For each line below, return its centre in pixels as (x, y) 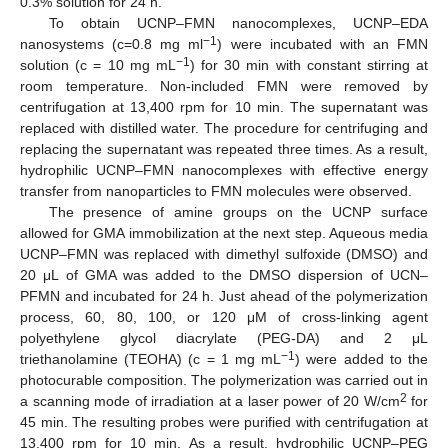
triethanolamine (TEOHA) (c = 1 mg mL (151, 358)
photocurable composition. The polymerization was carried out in (224, 379)
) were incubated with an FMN (322, 43)
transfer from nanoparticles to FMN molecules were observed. (216, 190)
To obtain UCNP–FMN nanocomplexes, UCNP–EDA (238, 22)
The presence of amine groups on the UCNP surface (238, 211)
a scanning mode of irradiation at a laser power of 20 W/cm (210, 400)
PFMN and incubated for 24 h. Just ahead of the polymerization (224, 295)
